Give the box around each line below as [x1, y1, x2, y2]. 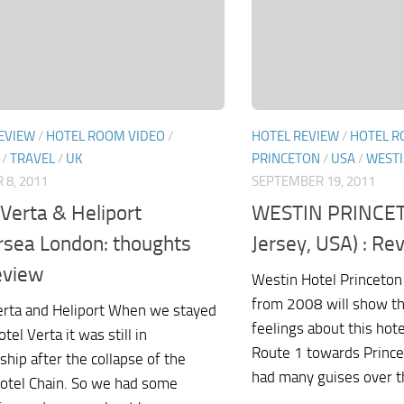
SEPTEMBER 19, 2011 [252, 173, 375, 190]
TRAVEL [10, 151, 55, 168]
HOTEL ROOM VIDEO [46, 128, 165, 145]
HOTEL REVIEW [252, 128, 339, 145]
